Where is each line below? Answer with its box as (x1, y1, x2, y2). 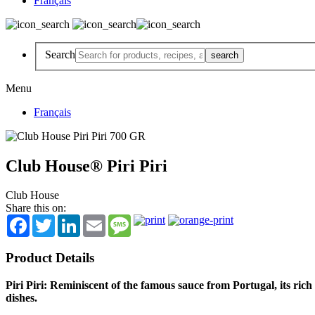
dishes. (6, 291, 37, 304)
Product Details (6, 250, 94, 266)
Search (45, 48, 75, 60)
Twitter (55, 214, 86, 226)
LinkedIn (80, 214, 121, 226)
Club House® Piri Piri (6, 156, 167, 175)
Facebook (30, 214, 73, 226)
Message (131, 214, 169, 226)
